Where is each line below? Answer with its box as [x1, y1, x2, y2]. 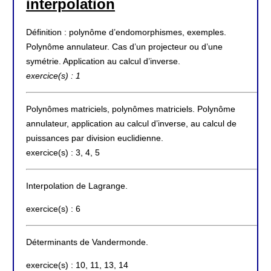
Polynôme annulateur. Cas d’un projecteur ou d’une [26, 42, 223, 52]
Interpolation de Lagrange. [26, 180, 128, 191]
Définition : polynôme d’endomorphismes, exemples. [26, 27, 226, 38]
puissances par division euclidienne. [26, 133, 163, 143]
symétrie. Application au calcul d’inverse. [26, 56, 180, 67]
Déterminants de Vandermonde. [26, 237, 148, 247]
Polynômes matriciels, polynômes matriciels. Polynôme [26, 104, 235, 114]
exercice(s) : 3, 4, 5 [26, 148, 100, 158]
